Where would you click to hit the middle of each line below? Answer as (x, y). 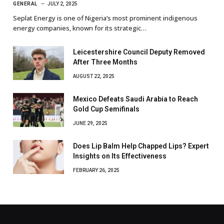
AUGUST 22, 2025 (94, 76)
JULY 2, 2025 (62, 4)
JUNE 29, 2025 (90, 123)
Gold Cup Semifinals (106, 109)
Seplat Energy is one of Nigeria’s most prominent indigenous (105, 18)
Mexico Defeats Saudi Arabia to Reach (135, 99)
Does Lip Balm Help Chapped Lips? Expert (141, 146)
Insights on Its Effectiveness (120, 156)
